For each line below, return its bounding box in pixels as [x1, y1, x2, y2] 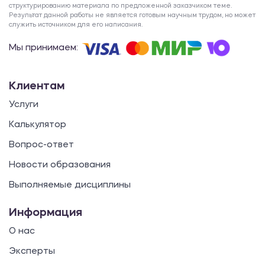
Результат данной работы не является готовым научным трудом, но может [9, 12, 256, 20]
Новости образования [9, 161, 111, 170]
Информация [9, 208, 82, 219]
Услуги [9, 101, 38, 110]
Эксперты [9, 247, 55, 257]
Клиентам [9, 81, 64, 93]
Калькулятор [9, 121, 66, 130]
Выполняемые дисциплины [9, 181, 131, 190]
